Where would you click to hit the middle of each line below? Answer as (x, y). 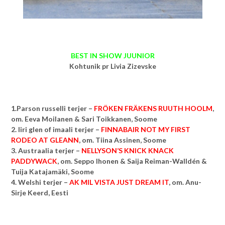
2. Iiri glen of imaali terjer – (56, 129)
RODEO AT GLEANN (45, 140)
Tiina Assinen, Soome (131, 140)
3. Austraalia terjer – (46, 150)
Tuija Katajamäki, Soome (52, 171)
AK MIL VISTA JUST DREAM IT (119, 182)
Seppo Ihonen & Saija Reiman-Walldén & (140, 161)
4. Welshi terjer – (40, 182)
